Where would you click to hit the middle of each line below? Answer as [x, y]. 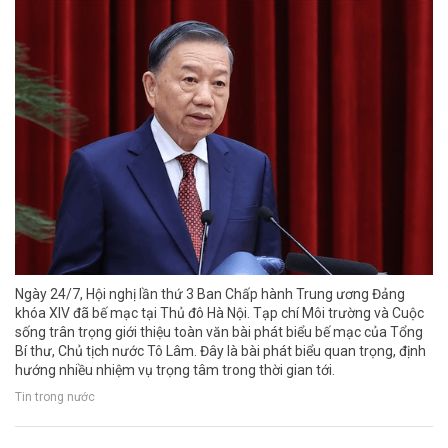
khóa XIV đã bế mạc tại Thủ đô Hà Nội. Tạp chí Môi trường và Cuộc [219, 312]
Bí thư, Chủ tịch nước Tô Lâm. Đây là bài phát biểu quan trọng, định [220, 350]
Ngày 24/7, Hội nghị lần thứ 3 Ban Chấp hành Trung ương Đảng [210, 293]
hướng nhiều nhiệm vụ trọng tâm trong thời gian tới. [175, 369]
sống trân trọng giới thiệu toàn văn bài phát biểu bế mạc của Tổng [219, 331]
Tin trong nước [55, 397]
